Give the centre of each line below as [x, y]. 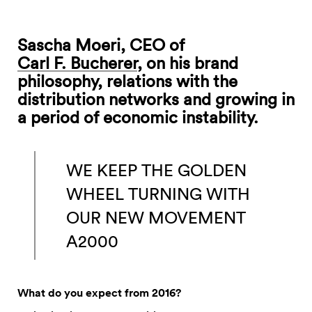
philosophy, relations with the [127, 81]
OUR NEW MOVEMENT [156, 217]
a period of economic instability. [138, 117]
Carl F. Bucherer [77, 63]
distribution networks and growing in [156, 99]
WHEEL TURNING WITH [158, 194]
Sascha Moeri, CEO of [101, 45]
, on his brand [188, 63]
